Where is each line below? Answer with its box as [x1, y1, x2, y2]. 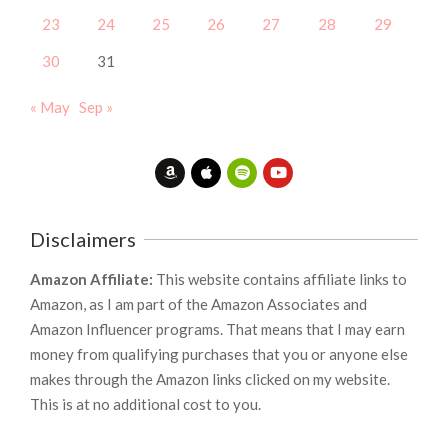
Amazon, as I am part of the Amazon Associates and [30, 295, 367, 313]
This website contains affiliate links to [156, 270, 407, 288]
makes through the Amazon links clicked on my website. [30, 370, 390, 388]
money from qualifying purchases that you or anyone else [30, 345, 408, 363]
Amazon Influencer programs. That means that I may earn [30, 320, 405, 338]
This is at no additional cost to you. [30, 395, 261, 413]
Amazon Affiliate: [30, 270, 156, 288]
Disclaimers [30, 227, 136, 251]
